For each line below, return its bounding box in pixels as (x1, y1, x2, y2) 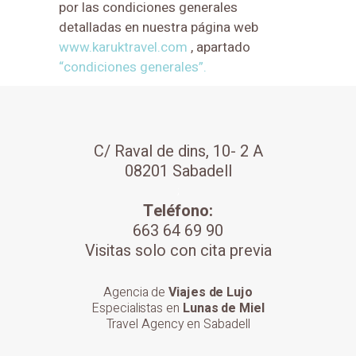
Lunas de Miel (182, 298, 265, 318)
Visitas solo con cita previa (84, 238, 272, 262)
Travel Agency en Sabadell (106, 314, 250, 334)
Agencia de (103, 282, 169, 302)
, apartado (188, 37, 250, 57)
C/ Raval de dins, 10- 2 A (93, 139, 263, 163)
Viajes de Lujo (168, 282, 253, 302)
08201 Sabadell (124, 159, 232, 183)
